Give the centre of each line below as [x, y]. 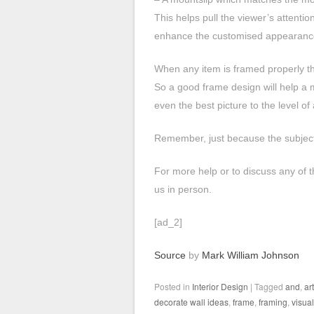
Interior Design [220, 286]
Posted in [173, 286]
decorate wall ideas [191, 302]
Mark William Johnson [251, 255]
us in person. [183, 189]
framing [273, 302]
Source [170, 255]
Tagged [270, 286]
